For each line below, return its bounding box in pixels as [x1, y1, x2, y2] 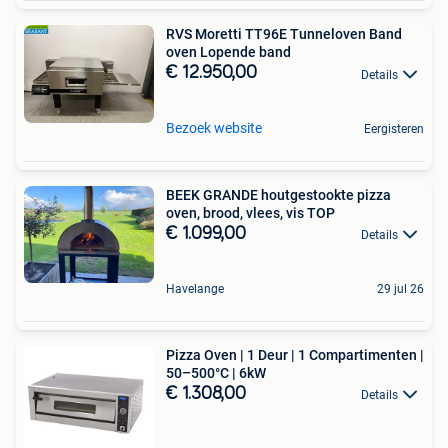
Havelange [166, 281, 224, 296]
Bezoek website [166, 119, 262, 136]
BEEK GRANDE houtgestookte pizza [166, 186, 391, 203]
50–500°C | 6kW [166, 364, 266, 381]
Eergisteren [364, 121, 424, 136]
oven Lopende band [166, 44, 291, 61]
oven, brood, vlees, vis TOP [166, 204, 335, 221]
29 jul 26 [377, 281, 424, 296]
